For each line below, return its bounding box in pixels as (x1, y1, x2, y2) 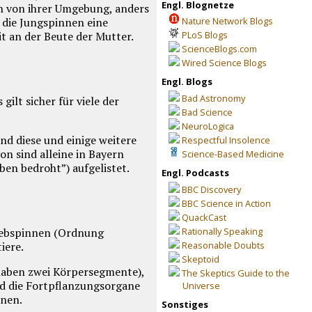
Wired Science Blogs (181, 56, 267, 70)
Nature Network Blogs (181, 15, 273, 28)
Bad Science (181, 106, 233, 119)
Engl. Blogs (161, 75, 212, 88)
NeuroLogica (181, 120, 234, 133)
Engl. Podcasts (161, 166, 229, 180)
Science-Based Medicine (181, 148, 284, 161)
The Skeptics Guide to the (181, 267, 290, 280)
